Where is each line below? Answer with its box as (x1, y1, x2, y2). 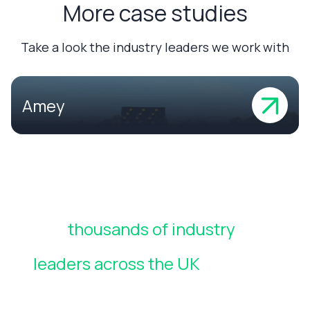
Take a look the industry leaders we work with (21, 39, 289, 55)
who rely (200, 252, 268, 275)
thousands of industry (68, 217, 235, 240)
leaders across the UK (33, 252, 200, 275)
